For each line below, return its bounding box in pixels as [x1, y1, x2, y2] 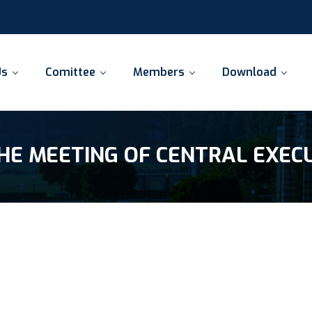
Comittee [45, 65, 95, 79]
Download [222, 65, 276, 79]
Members [133, 65, 185, 79]
